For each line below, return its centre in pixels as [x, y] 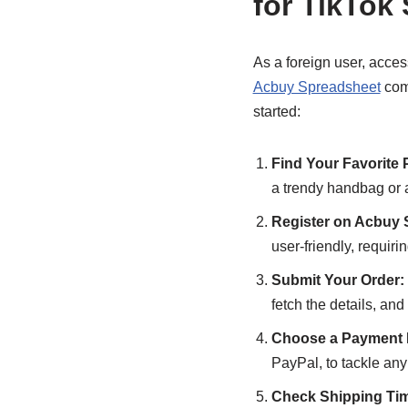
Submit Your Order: [337, 280]
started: [276, 112]
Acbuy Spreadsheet [316, 87]
